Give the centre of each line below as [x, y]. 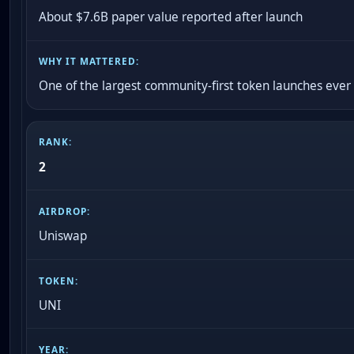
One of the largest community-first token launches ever [195, 86]
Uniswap [63, 236]
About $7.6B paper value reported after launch [171, 17]
